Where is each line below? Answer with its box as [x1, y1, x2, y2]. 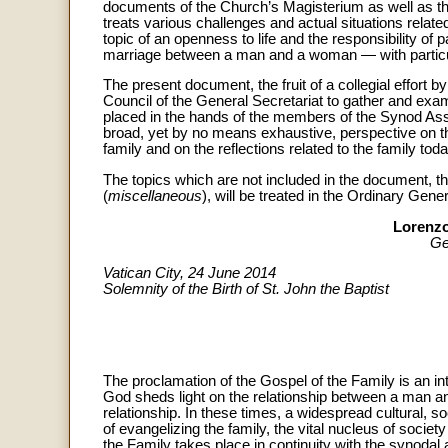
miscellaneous [108, 187, 202, 204]
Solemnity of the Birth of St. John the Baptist [103, 281, 389, 298]
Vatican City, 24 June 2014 [103, 265, 276, 282]
